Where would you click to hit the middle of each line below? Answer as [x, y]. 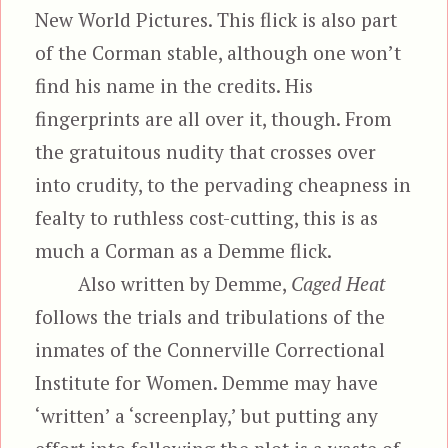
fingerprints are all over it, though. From [213, 118]
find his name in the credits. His [174, 85]
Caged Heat [337, 283]
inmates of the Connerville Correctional [210, 349]
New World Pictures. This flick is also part [216, 19]
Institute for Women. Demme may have [207, 382]
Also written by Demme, [184, 283]
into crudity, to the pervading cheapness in [223, 184]
